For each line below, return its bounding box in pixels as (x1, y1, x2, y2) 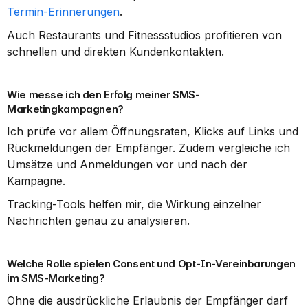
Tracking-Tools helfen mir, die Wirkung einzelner (7, 197, 261, 211)
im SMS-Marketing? (7, 272, 105, 285)
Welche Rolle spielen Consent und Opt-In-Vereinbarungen (7, 257, 296, 270)
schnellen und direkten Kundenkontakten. (7, 45, 224, 58)
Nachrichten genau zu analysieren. (7, 214, 190, 228)
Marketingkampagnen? (7, 102, 124, 115)
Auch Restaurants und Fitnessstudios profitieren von (7, 28, 282, 42)
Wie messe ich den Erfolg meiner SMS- (7, 88, 200, 101)
